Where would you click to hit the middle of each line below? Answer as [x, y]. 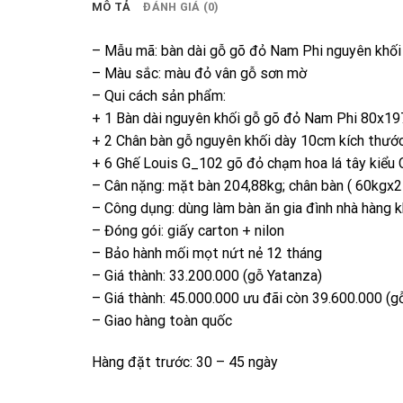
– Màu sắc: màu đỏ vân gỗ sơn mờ [199, 74]
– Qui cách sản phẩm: [159, 96]
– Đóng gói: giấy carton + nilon [188, 231]
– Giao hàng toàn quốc [162, 321]
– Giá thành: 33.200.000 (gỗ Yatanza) [207, 276]
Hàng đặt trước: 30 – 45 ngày [185, 362]
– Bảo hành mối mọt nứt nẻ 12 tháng [207, 254]
